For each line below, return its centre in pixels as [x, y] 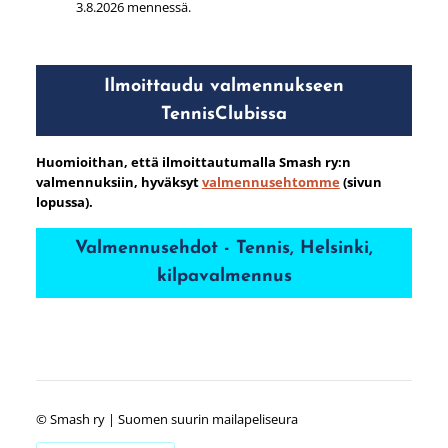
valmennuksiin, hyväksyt [118, 181]
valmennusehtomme [270, 181]
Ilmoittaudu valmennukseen [224, 86]
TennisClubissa [224, 114]
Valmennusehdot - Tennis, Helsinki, [224, 248]
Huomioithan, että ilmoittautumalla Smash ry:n [193, 161]
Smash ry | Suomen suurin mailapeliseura [173, 418]
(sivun [360, 181]
